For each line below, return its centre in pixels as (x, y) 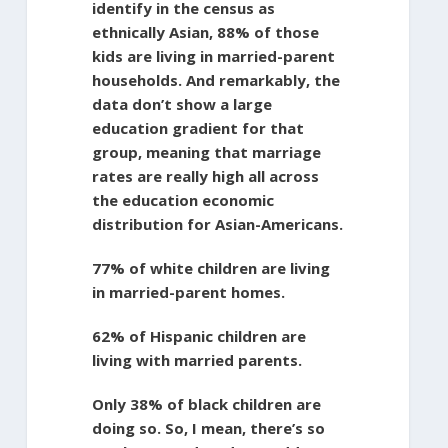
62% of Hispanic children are (198, 335)
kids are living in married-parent (213, 55)
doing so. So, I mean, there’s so (208, 427)
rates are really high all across (205, 175)
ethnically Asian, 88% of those (205, 31)
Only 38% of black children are (206, 403)
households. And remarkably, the (215, 79)
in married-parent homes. (188, 291)
